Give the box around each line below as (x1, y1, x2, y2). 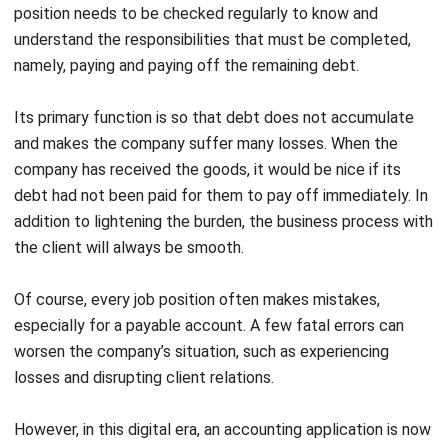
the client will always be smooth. (14, 179, 244, 199)
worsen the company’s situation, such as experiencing (14, 283, 389, 303)
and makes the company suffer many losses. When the (14, 75, 398, 95)
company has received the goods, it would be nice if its (14, 101, 401, 121)
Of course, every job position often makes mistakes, (14, 231, 380, 251)
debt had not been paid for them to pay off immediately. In (14, 127, 428, 147)
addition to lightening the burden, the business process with (14, 153, 433, 173)
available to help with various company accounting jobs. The (14, 387, 434, 407)
